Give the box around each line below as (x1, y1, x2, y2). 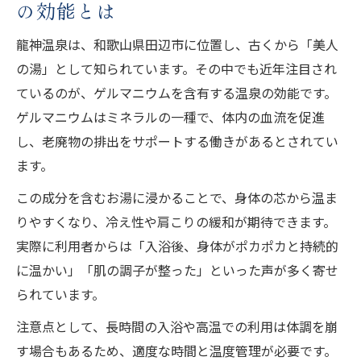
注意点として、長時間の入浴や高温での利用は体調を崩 (16, 316, 338, 336)
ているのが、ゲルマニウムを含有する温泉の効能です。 (16, 82, 337, 102)
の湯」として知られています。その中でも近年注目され (16, 58, 337, 78)
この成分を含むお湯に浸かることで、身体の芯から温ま (16, 187, 338, 207)
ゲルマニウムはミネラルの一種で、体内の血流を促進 (16, 106, 325, 127)
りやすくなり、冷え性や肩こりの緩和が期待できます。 (16, 211, 336, 231)
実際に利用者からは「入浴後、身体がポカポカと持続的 (16, 235, 338, 255)
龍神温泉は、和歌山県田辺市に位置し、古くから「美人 (16, 34, 338, 54)
